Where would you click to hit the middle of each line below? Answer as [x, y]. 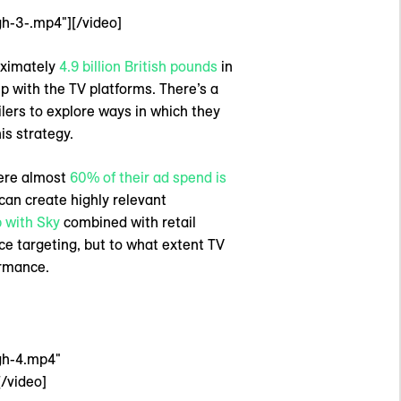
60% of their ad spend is [148, 178]
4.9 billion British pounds [138, 67]
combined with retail [128, 222]
